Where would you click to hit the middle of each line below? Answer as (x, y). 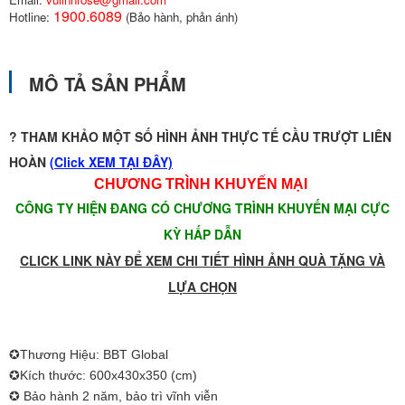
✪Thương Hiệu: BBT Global (89, 355)
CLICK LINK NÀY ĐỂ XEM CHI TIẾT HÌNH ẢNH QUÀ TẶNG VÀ (202, 261)
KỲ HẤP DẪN (202, 235)
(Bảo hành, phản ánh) (180, 17)
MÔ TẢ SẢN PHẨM (108, 84)
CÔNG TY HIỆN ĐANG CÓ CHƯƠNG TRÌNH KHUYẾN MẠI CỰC (202, 208)
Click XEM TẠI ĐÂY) (113, 162)
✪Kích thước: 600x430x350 (90, 376)
